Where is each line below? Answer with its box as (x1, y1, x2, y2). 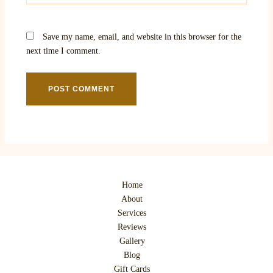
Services (118, 208, 146, 218)
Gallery (119, 236, 145, 246)
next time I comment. (26, 46, 101, 55)
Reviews (118, 222, 146, 232)
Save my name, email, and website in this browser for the (42, 32, 241, 41)
